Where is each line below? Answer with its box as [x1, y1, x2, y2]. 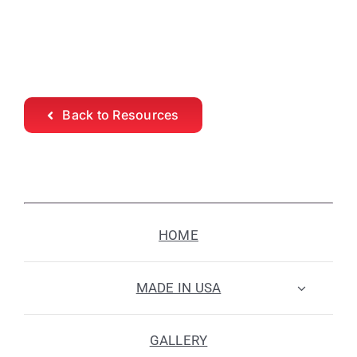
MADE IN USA [135, 280, 222, 296]
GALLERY [149, 332, 208, 349]
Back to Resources [62, 107, 179, 124]
